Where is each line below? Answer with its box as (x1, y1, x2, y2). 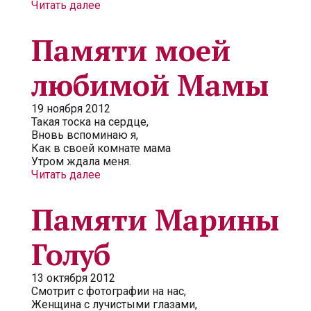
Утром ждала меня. (31, 155, 131, 168)
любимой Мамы (31, 65, 269, 104)
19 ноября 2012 (31, 102, 110, 115)
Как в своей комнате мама (31, 142, 171, 155)
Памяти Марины (31, 200, 279, 239)
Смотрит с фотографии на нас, (31, 285, 186, 298)
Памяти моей (31, 31, 230, 69)
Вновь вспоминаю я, (31, 128, 138, 142)
